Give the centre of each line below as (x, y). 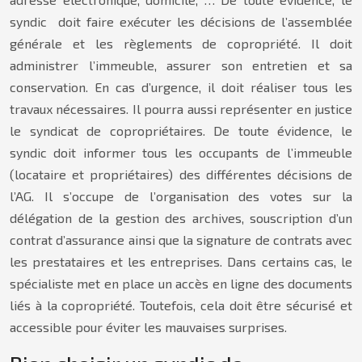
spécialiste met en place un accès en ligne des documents (181, 283)
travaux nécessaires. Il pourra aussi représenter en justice (181, 109)
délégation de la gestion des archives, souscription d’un (181, 218)
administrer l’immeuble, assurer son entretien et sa (181, 65)
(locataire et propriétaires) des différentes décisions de (181, 174)
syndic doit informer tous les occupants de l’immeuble (181, 152)
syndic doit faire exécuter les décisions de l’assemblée (181, 21)
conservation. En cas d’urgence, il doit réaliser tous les (181, 87)
